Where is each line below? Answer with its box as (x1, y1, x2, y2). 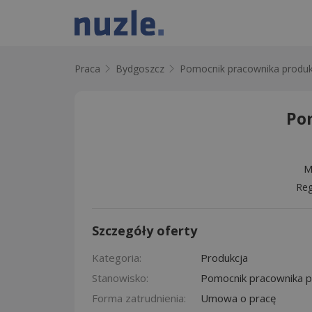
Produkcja (201, 250, 248, 265)
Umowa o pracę (201, 290, 276, 305)
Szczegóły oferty (92, 221, 197, 239)
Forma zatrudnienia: (92, 290, 186, 305)
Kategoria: (92, 250, 141, 265)
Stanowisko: (92, 270, 148, 285)
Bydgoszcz (116, 62, 164, 75)
